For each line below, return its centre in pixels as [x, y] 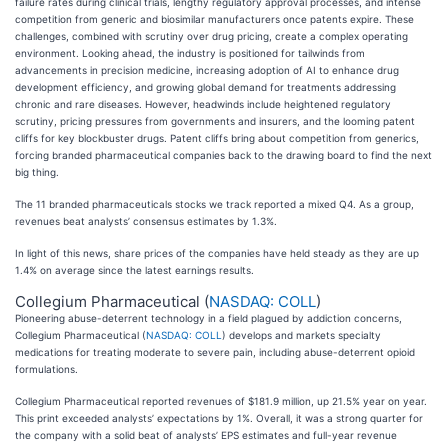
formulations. [46, 369]
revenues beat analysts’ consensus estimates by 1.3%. [146, 221]
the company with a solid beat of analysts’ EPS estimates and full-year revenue [206, 435]
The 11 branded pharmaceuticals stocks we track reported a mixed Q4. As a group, [214, 204]
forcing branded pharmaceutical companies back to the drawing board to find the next [223, 155]
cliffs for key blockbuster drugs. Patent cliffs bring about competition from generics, [217, 138]
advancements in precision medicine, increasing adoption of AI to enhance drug [207, 70]
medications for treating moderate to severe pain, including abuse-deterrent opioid [215, 352]
